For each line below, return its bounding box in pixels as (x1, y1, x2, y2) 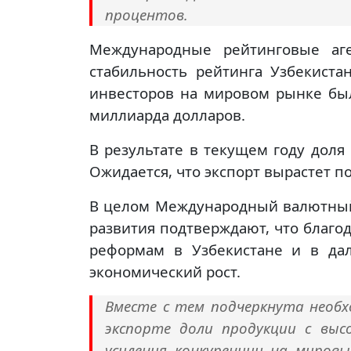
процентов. (105, 5, 188, 25)
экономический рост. (89, 262, 241, 282)
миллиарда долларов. (89, 105, 245, 125)
